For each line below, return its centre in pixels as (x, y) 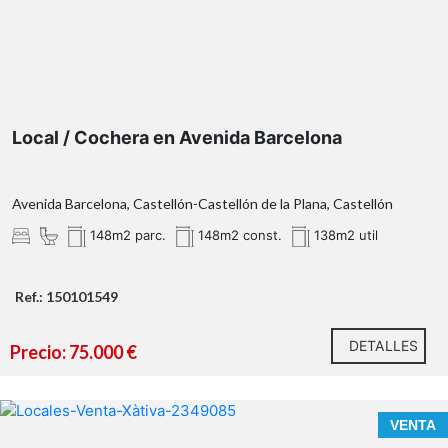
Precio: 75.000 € (73, 351)
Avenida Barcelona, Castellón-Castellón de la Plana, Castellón (202, 203)
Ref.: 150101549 (66, 296)
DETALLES (383, 345)
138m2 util (344, 234)
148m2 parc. (126, 234)
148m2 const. (238, 234)
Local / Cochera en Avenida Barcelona (177, 137)
